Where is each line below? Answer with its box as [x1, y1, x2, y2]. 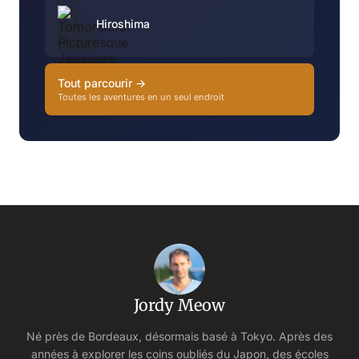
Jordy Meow [134, 294, 225, 315]
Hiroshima [96, 17, 150, 31]
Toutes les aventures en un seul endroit [58, 91, 224, 103]
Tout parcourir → [58, 75, 146, 90]
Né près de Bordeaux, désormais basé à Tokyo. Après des [26, 329, 333, 343]
